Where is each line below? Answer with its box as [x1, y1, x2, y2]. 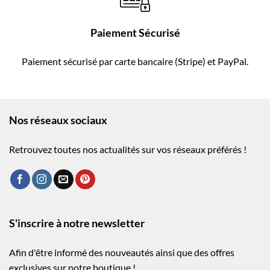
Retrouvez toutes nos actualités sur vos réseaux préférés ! [9, 143, 248, 155]
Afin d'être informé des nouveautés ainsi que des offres [9, 246, 234, 259]
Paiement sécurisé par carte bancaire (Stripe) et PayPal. [22, 55, 248, 67]
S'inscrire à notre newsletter [9, 217, 145, 230]
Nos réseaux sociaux [9, 114, 107, 127]
